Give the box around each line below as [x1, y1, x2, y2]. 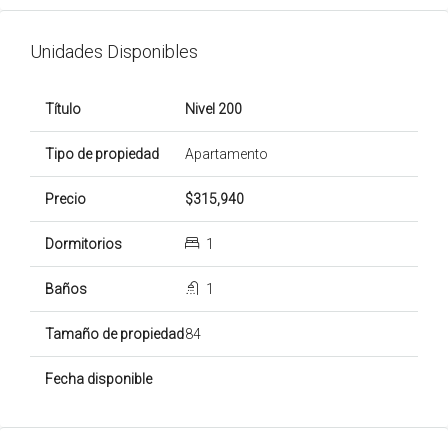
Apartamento [185, 146, 269, 162]
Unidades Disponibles [30, 41, 198, 62]
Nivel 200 [185, 101, 243, 117]
